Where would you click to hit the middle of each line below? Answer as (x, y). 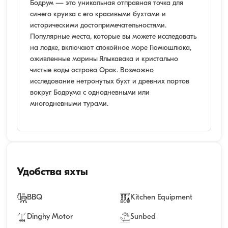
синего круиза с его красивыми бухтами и (98, 14)
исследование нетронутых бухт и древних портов (110, 81)
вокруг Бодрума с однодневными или (90, 93)
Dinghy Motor (50, 217)
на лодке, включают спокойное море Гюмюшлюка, (111, 48)
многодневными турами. (69, 104)
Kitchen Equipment (161, 197)
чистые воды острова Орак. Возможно (92, 70)
